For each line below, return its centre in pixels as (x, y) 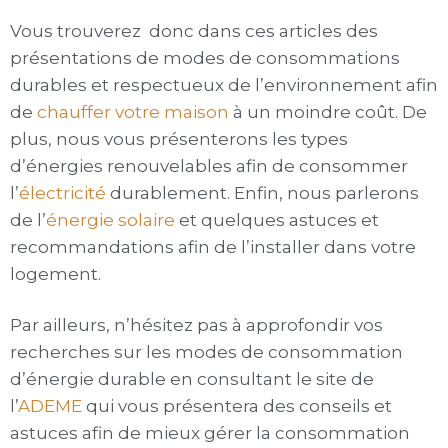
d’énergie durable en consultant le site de (192, 379)
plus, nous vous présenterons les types (179, 139)
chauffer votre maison (133, 112)
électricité (62, 193)
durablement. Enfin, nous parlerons (262, 193)
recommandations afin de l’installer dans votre (213, 247)
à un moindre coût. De (328, 112)
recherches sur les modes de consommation (206, 352)
